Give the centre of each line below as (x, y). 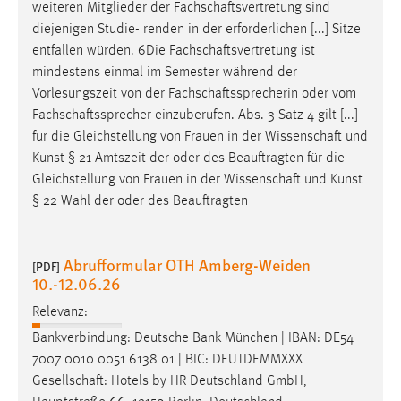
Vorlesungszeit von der (100, 94)
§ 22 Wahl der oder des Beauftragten (140, 201)
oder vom (327, 94)
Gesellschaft (68, 382)
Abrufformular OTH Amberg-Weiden (187, 264)
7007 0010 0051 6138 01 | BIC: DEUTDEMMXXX (167, 360)
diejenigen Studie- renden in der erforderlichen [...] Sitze (196, 29)
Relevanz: (60, 313)
